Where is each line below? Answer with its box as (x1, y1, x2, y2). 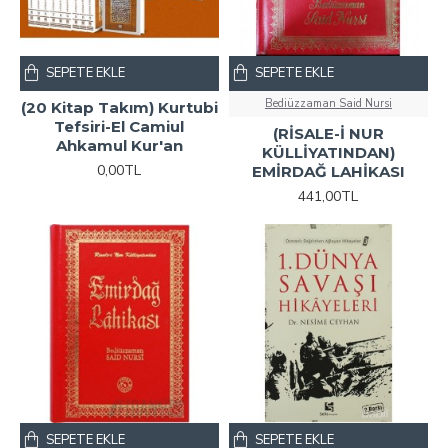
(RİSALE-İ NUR (272, 123, 384, 143)
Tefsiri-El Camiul (54, 116, 185, 136)
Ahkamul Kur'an (55, 135, 183, 155)
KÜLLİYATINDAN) (261, 142, 395, 162)
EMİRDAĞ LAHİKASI (251, 161, 405, 181)
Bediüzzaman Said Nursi (264, 95, 392, 111)
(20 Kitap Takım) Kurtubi (20, 97, 218, 117)
